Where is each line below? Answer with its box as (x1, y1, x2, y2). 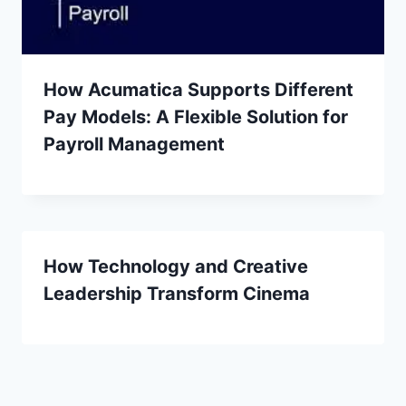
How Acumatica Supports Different (43, 78, 353, 101)
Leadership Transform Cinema (43, 282, 310, 304)
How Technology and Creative (43, 255, 308, 277)
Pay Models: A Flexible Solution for (43, 105, 348, 128)
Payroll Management (43, 132, 225, 155)
